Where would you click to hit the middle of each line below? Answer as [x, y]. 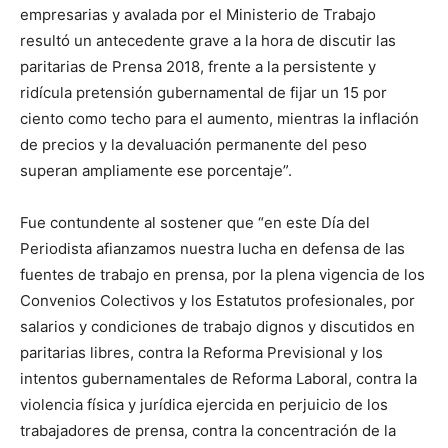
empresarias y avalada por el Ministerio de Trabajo [198, 14]
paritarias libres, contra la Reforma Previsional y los [201, 352]
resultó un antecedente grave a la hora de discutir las [208, 40]
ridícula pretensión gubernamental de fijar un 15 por [203, 92]
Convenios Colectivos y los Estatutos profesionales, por [217, 300]
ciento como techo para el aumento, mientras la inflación [219, 118]
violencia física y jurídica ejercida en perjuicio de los [204, 404]
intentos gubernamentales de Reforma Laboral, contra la [218, 378]
